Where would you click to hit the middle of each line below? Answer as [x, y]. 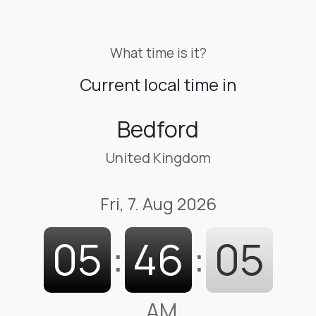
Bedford [158, 129]
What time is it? [158, 53]
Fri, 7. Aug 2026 [158, 203]
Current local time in [158, 84]
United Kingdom [158, 157]
